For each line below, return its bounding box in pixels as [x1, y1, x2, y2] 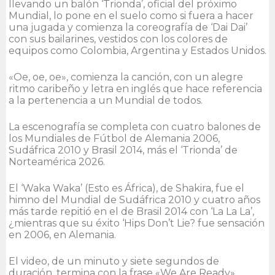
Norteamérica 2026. [9, 155, 105, 168]
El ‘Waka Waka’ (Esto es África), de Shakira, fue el [9, 182, 244, 194]
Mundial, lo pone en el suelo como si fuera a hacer [9, 9, 254, 21]
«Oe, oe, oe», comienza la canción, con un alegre [9, 71, 243, 83]
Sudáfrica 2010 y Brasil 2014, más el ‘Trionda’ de [9, 144, 238, 156]
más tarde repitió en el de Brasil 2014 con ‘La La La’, [9, 205, 254, 217]
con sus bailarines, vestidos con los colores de [9, 33, 228, 45]
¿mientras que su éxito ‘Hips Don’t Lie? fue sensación [9, 217, 265, 229]
